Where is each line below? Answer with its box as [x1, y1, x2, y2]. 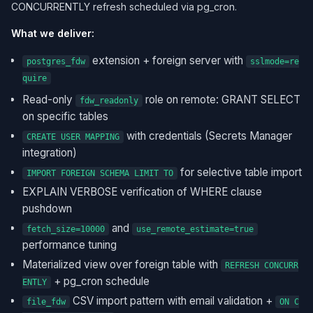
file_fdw [27, 297, 66, 307]
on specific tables [22, 110, 108, 123]
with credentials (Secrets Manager [124, 129, 292, 143]
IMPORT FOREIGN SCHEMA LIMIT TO [27, 168, 173, 178]
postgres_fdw [27, 57, 85, 66]
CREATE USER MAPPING [27, 132, 119, 142]
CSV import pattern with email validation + [70, 294, 275, 307]
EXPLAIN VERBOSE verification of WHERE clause [22, 185, 262, 198]
